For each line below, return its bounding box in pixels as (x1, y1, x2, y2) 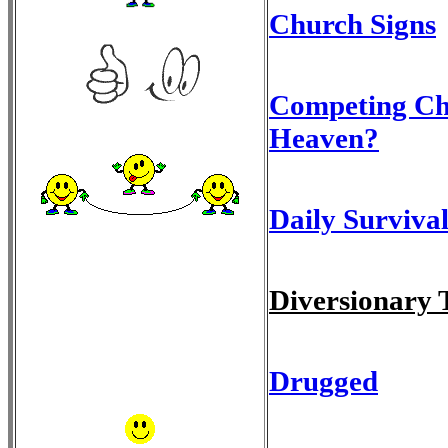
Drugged (269, 365, 378, 397)
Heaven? (269, 122, 379, 154)
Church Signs (269, 8, 436, 40)
